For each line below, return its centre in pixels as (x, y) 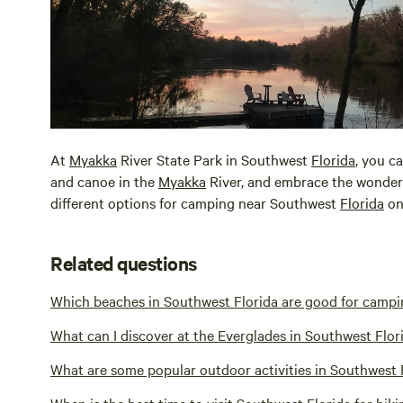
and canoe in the (104, 180)
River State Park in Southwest (214, 159)
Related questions (124, 262)
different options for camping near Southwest (195, 202)
